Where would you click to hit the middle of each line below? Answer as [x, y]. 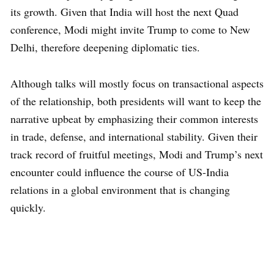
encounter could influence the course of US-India [120, 172]
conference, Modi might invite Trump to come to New [130, 29]
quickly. [28, 207]
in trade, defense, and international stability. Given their [134, 136]
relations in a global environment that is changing [120, 189]
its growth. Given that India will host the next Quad [124, 11]
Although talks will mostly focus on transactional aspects [137, 83]
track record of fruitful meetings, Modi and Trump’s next [137, 154]
